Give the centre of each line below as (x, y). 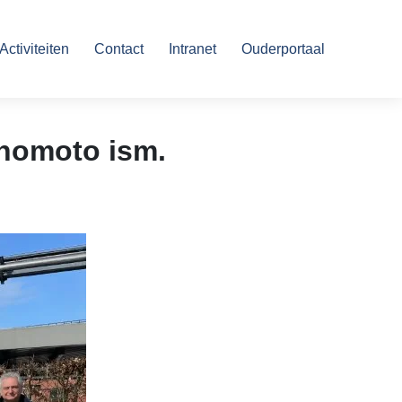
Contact (118, 48)
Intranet (192, 48)
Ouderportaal (283, 48)
